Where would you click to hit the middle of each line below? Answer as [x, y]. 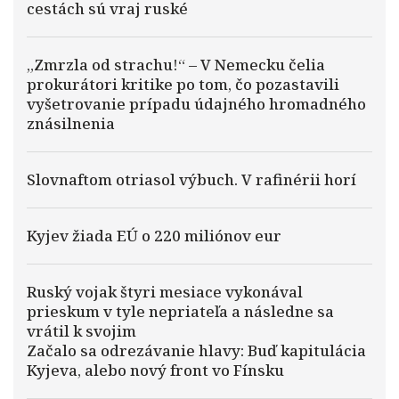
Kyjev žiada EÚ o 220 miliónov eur [154, 236]
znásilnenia [71, 123]
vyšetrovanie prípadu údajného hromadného [196, 104]
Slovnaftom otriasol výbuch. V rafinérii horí [191, 179]
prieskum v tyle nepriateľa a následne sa [180, 311]
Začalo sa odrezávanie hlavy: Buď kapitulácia [196, 350]
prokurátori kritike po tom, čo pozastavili [183, 84]
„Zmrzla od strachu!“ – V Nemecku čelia [176, 65]
